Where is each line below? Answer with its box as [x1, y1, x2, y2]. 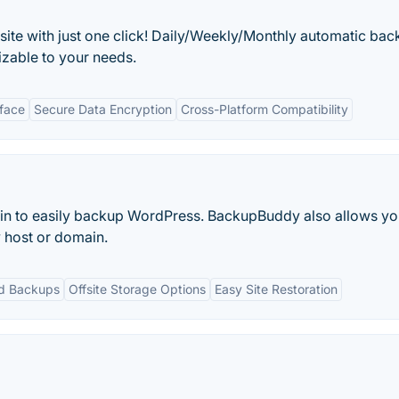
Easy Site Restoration [215, 281, 338, 297]
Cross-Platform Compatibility [181, 102, 348, 117]
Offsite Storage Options [69, 281, 206, 297]
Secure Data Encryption [34, 102, 172, 117]
